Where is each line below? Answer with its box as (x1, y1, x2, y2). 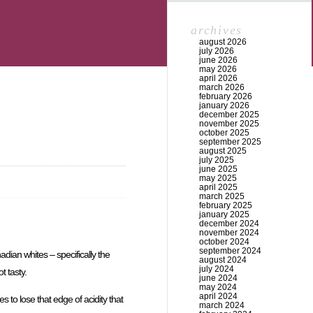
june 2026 (199, 55, 238, 65)
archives (191, 23, 243, 37)
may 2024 (199, 282, 237, 292)
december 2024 (199, 219, 259, 228)
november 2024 (199, 228, 259, 238)
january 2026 (199, 101, 249, 110)
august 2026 (199, 37, 247, 47)
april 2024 (199, 291, 238, 301)
